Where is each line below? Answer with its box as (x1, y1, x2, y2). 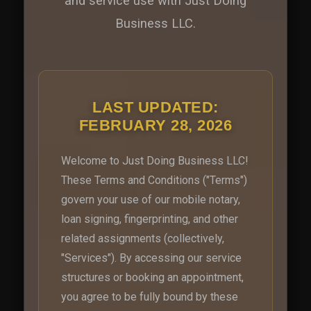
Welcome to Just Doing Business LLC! (61, 153, 249, 167)
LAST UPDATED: (92, 98, 219, 116)
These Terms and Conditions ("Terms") (61, 173, 247, 187)
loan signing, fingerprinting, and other (61, 212, 238, 226)
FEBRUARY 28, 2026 (78, 116, 233, 134)
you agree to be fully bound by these (61, 289, 238, 303)
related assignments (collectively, (61, 231, 224, 245)
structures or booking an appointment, (61, 270, 244, 284)
